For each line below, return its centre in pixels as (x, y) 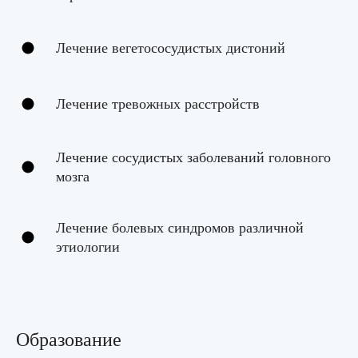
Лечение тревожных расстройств (158, 104)
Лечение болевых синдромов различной (180, 228)
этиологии (88, 247)
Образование (69, 340)
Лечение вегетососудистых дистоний (171, 48)
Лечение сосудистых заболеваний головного (193, 157)
